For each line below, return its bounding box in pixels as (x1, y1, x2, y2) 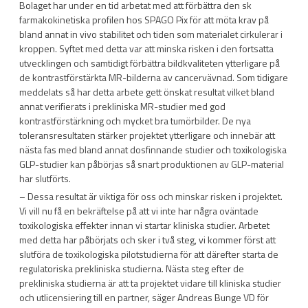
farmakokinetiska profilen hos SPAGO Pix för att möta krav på (19, 12, 269, 27)
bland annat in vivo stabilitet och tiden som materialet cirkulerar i (19, 27, 283, 41)
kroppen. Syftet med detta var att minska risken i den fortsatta (19, 41, 274, 56)
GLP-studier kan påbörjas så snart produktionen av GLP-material (19, 157, 284, 171)
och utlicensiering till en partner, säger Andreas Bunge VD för (19, 290, 269, 305)
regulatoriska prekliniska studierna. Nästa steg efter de (19, 261, 244, 276)
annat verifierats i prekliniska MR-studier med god (19, 99, 225, 113)
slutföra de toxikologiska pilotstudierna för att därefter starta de (19, 247, 278, 262)
